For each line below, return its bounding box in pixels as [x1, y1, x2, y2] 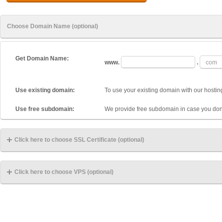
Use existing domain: [15, 87, 75, 94]
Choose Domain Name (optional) [7, 23, 98, 30]
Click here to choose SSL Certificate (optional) [14, 136, 144, 143]
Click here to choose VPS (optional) [14, 168, 113, 175]
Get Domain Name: [15, 55, 69, 62]
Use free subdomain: [15, 106, 74, 112]
